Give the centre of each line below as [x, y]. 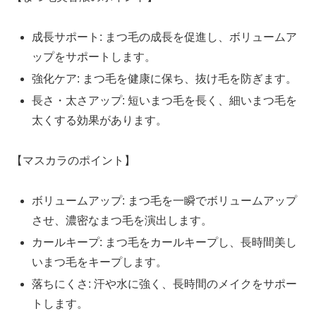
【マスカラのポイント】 [73, 161]
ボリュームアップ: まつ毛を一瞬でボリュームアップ [165, 200]
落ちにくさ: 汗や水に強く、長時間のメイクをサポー [165, 284]
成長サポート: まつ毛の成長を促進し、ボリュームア [165, 37]
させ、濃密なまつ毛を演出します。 [122, 220]
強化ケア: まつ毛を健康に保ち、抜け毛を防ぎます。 [165, 79]
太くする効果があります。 [100, 121]
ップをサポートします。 [94, 56]
